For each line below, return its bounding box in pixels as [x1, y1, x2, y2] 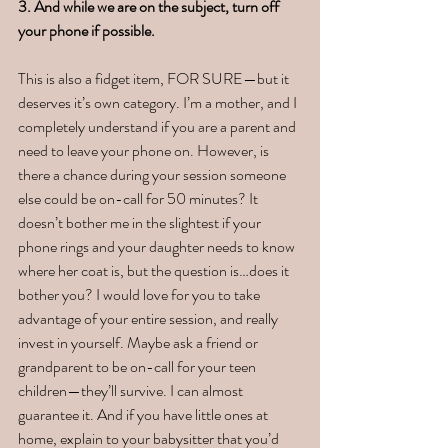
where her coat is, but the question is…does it [18, 259, 292, 283]
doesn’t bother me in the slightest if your [18, 211, 264, 235]
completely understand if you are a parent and [18, 115, 299, 139]
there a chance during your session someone [18, 163, 289, 187]
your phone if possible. [18, 19, 155, 43]
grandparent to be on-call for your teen [18, 355, 259, 379]
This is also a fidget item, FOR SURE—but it [18, 67, 292, 91]
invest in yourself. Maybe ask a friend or [18, 331, 261, 355]
